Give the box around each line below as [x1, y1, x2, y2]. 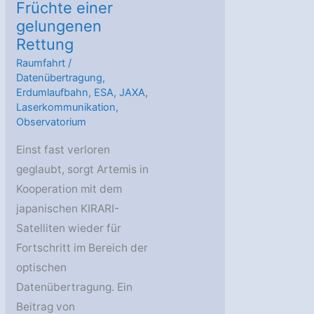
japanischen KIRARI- [16, 201, 120, 215]
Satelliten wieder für [16, 221, 122, 235]
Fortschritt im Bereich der [16, 240, 149, 254]
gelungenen [16, 16, 102, 35]
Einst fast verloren [16, 142, 111, 156]
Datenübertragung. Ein [16, 280, 133, 294]
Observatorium [16, 116, 87, 129]
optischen [16, 260, 67, 274]
